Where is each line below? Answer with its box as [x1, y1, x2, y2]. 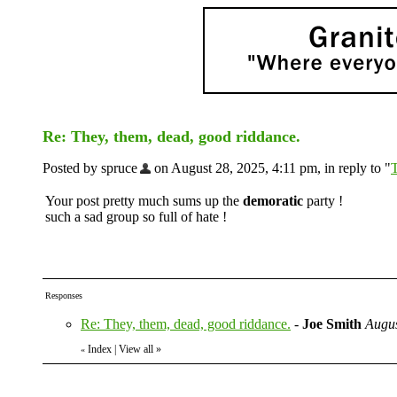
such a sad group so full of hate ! [45, 209, 227, 224]
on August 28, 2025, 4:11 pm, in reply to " [151, 160, 391, 175]
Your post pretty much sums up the [45, 193, 243, 208]
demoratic [243, 193, 303, 208]
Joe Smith [302, 316, 362, 331]
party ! [303, 193, 343, 208]
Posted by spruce [43, 160, 137, 175]
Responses [45, 291, 82, 300]
